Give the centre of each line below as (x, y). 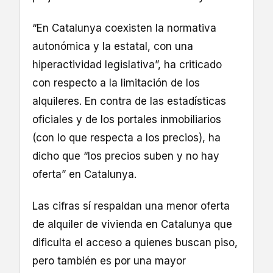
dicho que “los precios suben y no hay (126, 156)
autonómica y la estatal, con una (113, 46)
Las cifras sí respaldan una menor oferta (131, 206)
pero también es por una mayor (109, 261)
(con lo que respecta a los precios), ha (126, 137)
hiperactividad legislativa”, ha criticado (127, 64)
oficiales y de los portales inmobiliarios (127, 119)
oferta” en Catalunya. (84, 174)
